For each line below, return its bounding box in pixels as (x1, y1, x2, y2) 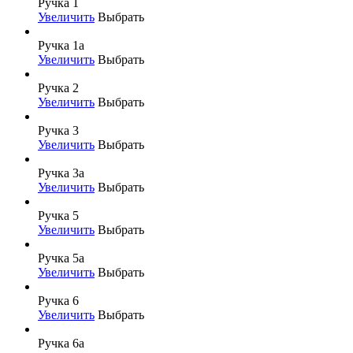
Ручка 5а (38, 251, 84, 265)
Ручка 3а (38, 165, 84, 180)
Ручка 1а (38, 38, 84, 52)
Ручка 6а (38, 336, 84, 350)
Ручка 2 (38, 80, 79, 95)
